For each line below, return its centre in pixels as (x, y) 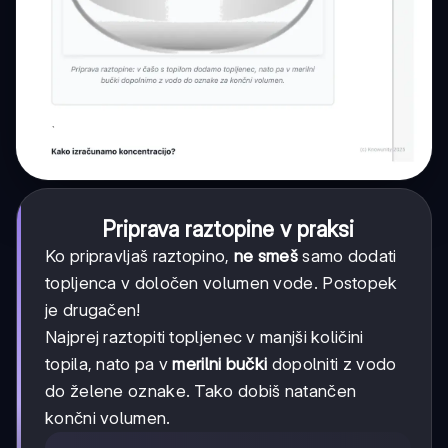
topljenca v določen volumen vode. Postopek (221, 282)
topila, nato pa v (109, 363)
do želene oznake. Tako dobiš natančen (201, 390)
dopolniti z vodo (332, 363)
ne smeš (265, 255)
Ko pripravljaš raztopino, (139, 255)
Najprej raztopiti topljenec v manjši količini (204, 336)
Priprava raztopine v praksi (228, 228)
